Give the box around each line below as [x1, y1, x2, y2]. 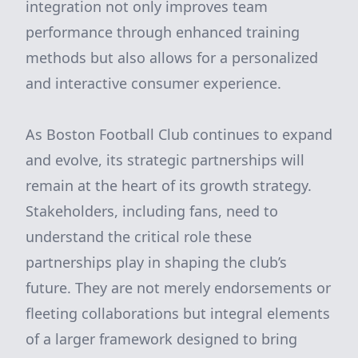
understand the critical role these [26, 227, 252, 246]
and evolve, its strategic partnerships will [26, 150, 304, 169]
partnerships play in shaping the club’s [26, 253, 287, 272]
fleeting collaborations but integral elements [26, 304, 330, 323]
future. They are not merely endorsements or [26, 278, 331, 297]
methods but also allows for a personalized [26, 48, 318, 67]
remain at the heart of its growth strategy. [26, 176, 312, 195]
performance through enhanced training [26, 22, 300, 42]
